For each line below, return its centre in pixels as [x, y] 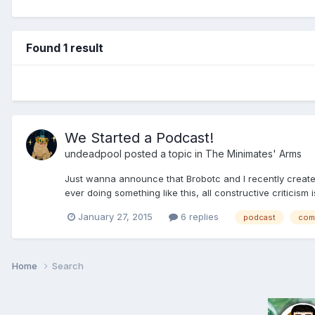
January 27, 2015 [115, 216]
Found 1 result [65, 47]
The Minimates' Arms [253, 153]
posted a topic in [163, 153]
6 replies [198, 216]
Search [68, 265]
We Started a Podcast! [139, 137]
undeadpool [93, 153]
